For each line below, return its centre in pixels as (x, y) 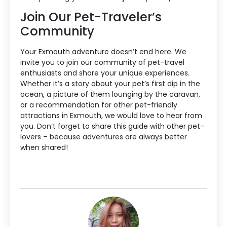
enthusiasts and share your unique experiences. (105, 73)
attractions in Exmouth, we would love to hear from (111, 116)
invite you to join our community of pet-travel (102, 63)
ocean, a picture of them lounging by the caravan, (110, 94)
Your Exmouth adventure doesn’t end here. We (103, 52)
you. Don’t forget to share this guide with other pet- (112, 126)
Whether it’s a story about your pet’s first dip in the (110, 84)
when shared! (44, 148)
